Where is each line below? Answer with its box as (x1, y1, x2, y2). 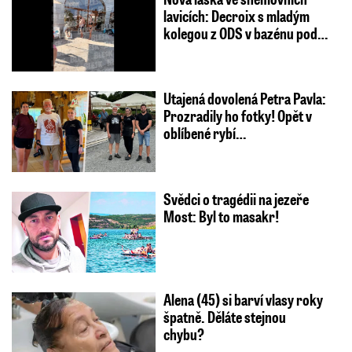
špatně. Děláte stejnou (163, 306, 286, 328)
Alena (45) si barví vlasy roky (163, 289, 323, 310)
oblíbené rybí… (163, 123, 246, 144)
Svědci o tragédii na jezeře (163, 189, 309, 210)
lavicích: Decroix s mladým (163, 5, 310, 26)
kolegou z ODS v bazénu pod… (163, 22, 328, 43)
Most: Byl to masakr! (163, 206, 279, 227)
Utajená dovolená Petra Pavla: (163, 88, 326, 109)
